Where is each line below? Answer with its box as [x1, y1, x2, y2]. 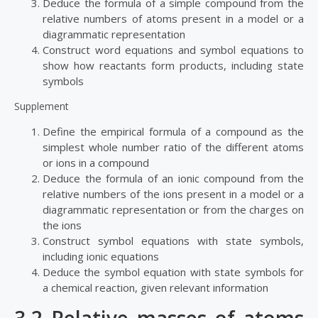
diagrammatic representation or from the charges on [43, 202, 304, 217]
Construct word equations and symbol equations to [43, 43, 304, 57]
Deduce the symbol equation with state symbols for [43, 265, 304, 280]
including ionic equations [43, 249, 162, 264]
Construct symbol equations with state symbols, [43, 234, 304, 248]
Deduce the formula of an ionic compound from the [43, 171, 304, 186]
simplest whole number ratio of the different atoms [43, 140, 304, 155]
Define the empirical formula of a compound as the [43, 124, 304, 139]
